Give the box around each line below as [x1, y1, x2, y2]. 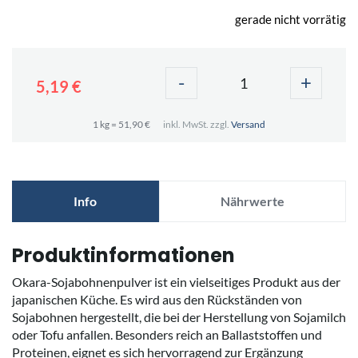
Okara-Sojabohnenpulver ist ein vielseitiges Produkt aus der [12, 274, 340, 290]
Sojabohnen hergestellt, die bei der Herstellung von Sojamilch [12, 309, 346, 325]
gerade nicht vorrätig [235, 12, 346, 27]
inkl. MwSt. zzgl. [163, 118, 231, 131]
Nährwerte [220, 193, 284, 209]
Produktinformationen [12, 242, 235, 269]
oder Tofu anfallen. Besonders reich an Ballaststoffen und [12, 327, 322, 343]
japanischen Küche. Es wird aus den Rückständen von [12, 292, 302, 308]
